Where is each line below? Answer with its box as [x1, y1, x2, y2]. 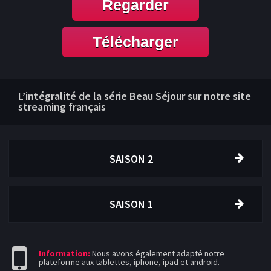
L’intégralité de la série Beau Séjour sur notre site [18, 89, 251, 103]
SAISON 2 [109, 151, 153, 166]
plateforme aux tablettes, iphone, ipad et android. [39, 256, 220, 268]
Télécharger [93, 33, 178, 50]
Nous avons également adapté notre [90, 248, 224, 260]
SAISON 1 [109, 197, 153, 212]
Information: [39, 248, 90, 260]
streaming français [18, 100, 106, 114]
